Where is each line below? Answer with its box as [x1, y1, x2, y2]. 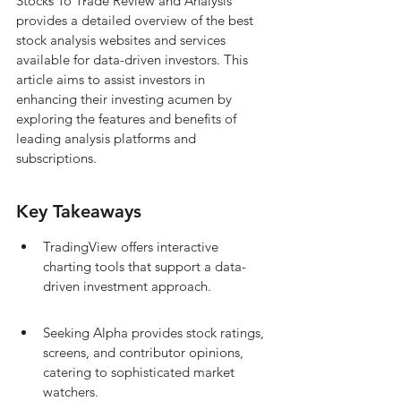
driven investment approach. [43, 277, 211, 294]
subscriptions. [16, 149, 97, 166]
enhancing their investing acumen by [16, 90, 235, 107]
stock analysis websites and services [16, 31, 229, 48]
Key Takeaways [16, 200, 141, 222]
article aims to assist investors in [16, 71, 209, 88]
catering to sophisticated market [43, 363, 238, 380]
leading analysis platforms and [16, 130, 200, 147]
